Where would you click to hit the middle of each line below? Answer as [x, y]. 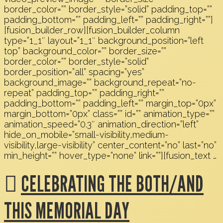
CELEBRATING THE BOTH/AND [112, 183]
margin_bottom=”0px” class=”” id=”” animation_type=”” [109, 114]
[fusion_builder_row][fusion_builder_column [92, 30]
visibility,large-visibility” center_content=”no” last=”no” [110, 145]
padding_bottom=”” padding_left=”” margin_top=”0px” [110, 104]
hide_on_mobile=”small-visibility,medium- [86, 135]
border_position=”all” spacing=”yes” [74, 72]
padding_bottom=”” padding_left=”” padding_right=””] [109, 20]
